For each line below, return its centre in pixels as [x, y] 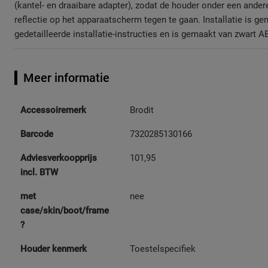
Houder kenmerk [54, 249]
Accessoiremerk [53, 110]
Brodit [142, 110]
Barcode [37, 134]
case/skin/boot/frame [65, 211]
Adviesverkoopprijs [59, 158]
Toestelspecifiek [163, 249]
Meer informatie [66, 78]
